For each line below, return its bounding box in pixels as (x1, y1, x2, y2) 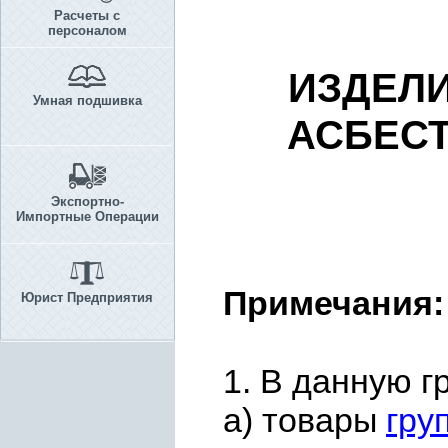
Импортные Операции (15, 209, 159, 224)
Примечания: (223, 284, 444, 322)
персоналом (47, 23, 127, 38)
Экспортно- (50, 194, 124, 209)
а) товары (223, 401, 386, 439)
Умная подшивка (32, 93, 142, 108)
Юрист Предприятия (21, 290, 153, 305)
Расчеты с (54, 8, 120, 23)
